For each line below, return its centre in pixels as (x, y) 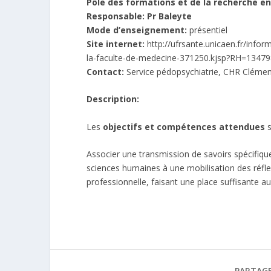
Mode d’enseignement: (138, 30)
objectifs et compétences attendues (185, 126)
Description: (113, 99)
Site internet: (117, 44)
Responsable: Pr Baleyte (139, 16)
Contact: (106, 71)
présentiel (208, 30)
